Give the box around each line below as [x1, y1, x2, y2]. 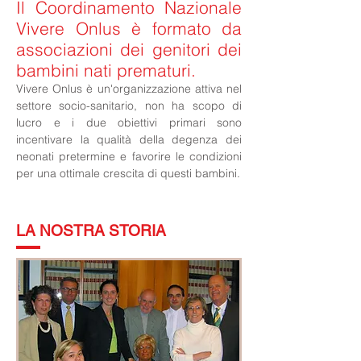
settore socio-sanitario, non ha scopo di [16, 98, 242, 113]
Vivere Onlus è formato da [16, 18, 242, 39]
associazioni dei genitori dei [16, 39, 242, 60]
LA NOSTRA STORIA [16, 222, 166, 239]
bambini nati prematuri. [16, 60, 196, 81]
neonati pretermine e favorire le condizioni [16, 149, 242, 164]
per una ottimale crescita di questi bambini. [16, 166, 240, 180]
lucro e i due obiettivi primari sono [16, 115, 242, 130]
